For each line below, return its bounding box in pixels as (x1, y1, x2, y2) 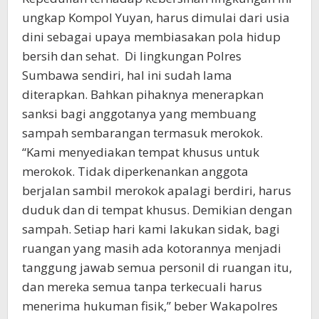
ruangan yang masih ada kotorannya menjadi (22, 240, 281, 257)
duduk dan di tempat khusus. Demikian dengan (22, 202, 292, 219)
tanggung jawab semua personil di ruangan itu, (22, 259, 292, 276)
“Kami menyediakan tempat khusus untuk (22, 144, 259, 161)
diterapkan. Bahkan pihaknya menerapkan (22, 86, 263, 103)
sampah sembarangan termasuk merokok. (22, 125, 263, 142)
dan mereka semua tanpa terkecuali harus (22, 278, 262, 296)
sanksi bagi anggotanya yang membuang (22, 105, 256, 122)
